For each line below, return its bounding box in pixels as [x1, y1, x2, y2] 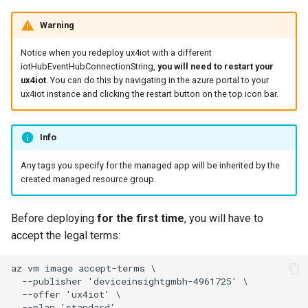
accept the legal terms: [11, 228, 120, 242]
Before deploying [11, 211, 97, 225]
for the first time [97, 211, 184, 225]
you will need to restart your [157, 61, 274, 72]
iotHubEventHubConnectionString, [20, 61, 157, 72]
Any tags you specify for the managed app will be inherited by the [20, 160, 280, 171]
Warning [39, 19, 74, 30]
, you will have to [184, 211, 263, 225]
